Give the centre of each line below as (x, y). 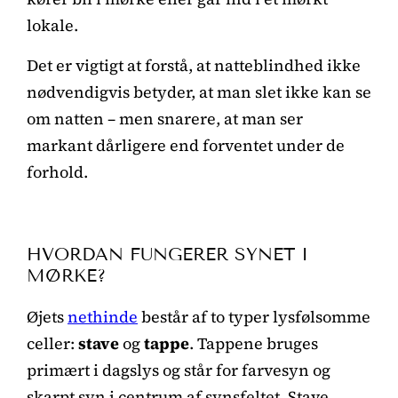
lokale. (52, 25)
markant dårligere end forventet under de (186, 145)
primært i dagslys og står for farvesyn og (179, 370)
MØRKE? (66, 275)
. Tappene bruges (254, 343)
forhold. (57, 171)
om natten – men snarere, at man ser (165, 118)
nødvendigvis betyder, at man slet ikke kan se (199, 92)
